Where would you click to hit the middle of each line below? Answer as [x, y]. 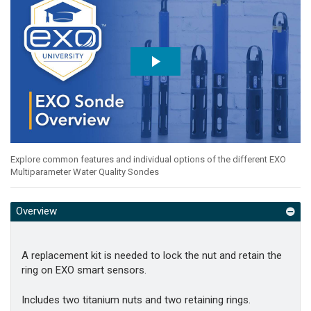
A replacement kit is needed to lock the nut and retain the [152, 255]
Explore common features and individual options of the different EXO [148, 160]
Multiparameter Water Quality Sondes [85, 172]
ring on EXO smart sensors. [84, 270]
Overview [36, 211]
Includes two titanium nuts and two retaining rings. [136, 300]
